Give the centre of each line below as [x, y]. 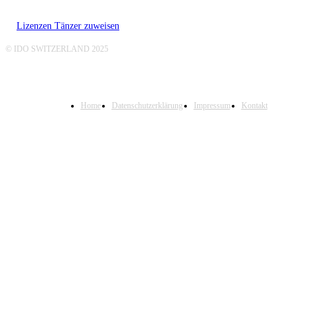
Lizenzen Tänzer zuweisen [68, 26]
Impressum [212, 106]
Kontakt [254, 106]
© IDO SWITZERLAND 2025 [57, 49]
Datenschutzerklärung [147, 106]
